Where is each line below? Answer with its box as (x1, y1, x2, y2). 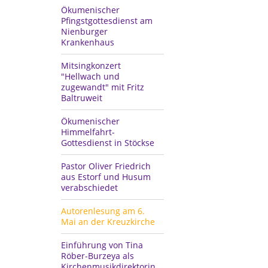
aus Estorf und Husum (61, 170, 151, 182)
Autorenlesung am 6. (61, 205, 145, 217)
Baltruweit (61, 92, 102, 103)
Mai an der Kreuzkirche (61, 215, 155, 227)
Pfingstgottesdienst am (61, 14, 153, 26)
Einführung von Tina (61, 239, 143, 251)
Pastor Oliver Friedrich (61, 160, 151, 172)
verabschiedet (61, 181, 118, 193)
